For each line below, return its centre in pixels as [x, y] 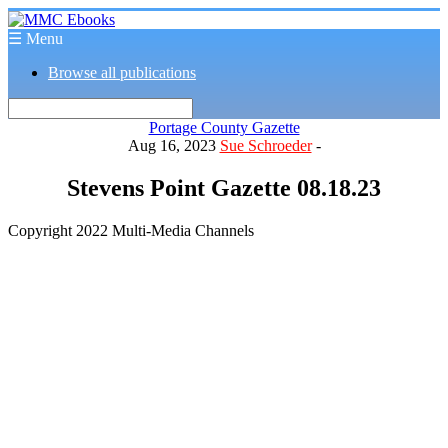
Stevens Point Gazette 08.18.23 [224, 187]
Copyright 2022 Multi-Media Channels [131, 230]
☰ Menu [35, 38]
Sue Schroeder [265, 145]
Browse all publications [122, 72]
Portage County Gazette [224, 127]
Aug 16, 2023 [173, 145]
